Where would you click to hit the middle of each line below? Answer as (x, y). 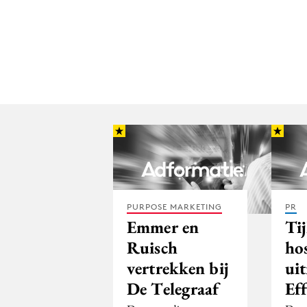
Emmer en (163, 226)
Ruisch (152, 247)
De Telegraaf (173, 288)
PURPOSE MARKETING (174, 206)
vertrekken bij (178, 268)
